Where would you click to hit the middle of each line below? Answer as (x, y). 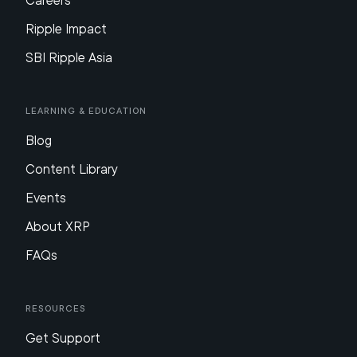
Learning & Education (86, 111)
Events (46, 198)
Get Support (63, 338)
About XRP (58, 227)
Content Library (72, 169)
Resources (56, 308)
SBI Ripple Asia (69, 58)
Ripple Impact (66, 29)
